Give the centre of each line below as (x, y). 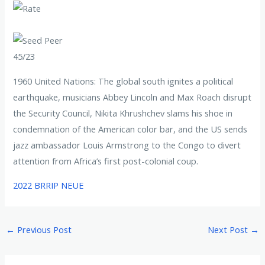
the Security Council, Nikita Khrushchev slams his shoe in (123, 113)
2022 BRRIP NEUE (49, 185)
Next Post (229, 230)
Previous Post (43, 230)
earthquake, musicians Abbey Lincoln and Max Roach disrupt (132, 97)
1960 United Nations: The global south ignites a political (123, 81)
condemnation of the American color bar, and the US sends (130, 129)
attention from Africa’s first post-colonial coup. (106, 161)
